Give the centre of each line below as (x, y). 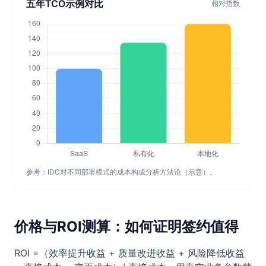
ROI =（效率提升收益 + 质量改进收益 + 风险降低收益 (129, 253)
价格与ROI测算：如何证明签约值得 (126, 227)
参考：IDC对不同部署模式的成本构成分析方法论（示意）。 (121, 172)
